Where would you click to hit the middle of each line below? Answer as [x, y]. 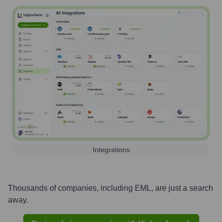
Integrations [111, 149]
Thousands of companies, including [71, 188]
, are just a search [182, 188]
